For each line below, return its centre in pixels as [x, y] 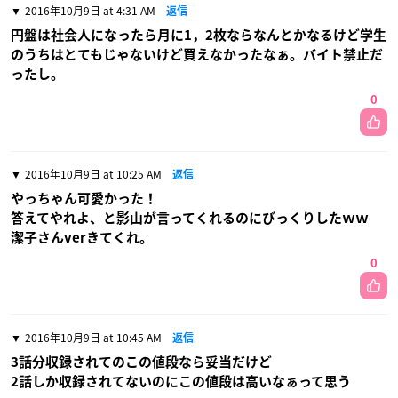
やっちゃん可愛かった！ [84, 198]
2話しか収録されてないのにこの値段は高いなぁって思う [181, 381]
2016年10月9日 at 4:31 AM [90, 10]
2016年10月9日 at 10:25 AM [93, 174]
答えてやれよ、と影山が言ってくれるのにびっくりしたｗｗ [190, 218]
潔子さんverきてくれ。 [82, 237]
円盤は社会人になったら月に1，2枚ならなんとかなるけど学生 [199, 35]
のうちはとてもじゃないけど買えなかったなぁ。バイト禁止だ [197, 54]
